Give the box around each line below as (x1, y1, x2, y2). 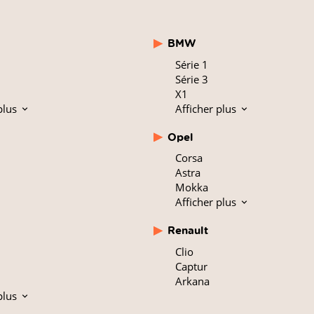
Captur (175, 259, 208, 273)
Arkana (175, 273, 210, 288)
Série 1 (175, 57, 209, 71)
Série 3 (175, 71, 209, 86)
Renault (168, 223, 208, 238)
